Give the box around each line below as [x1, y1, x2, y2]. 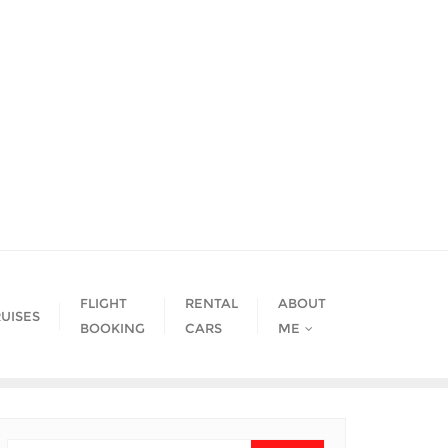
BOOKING [80, 320, 145, 337]
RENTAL [185, 295, 238, 312]
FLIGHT [80, 295, 127, 312]
